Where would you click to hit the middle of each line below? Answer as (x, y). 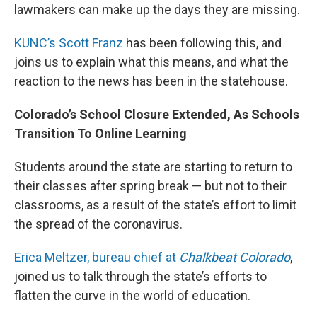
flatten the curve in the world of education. (132, 295)
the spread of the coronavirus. (100, 224)
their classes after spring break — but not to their (150, 185)
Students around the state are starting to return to (153, 166)
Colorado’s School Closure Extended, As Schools (157, 114)
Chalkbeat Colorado (235, 257)
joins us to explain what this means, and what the (151, 62)
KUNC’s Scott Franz (69, 42)
